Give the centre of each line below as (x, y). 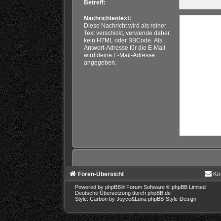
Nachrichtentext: (107, 18)
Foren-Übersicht (101, 174)
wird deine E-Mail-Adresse (119, 55)
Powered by (90, 187)
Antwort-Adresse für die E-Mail (124, 48)
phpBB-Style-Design (172, 199)
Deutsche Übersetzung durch (111, 193)
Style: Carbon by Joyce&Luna (111, 199)
